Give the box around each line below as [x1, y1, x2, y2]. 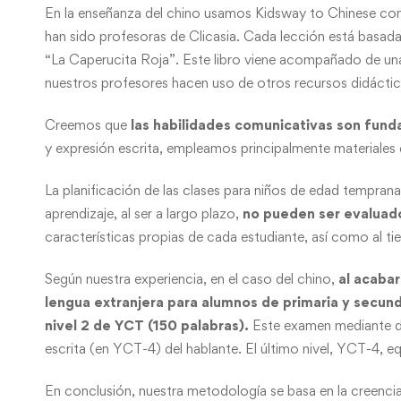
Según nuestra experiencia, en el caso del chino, [45, 269, 338, 287]
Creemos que [45, 115, 131, 133]
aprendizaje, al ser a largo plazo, [45, 204, 243, 222]
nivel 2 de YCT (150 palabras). [45, 316, 252, 334]
